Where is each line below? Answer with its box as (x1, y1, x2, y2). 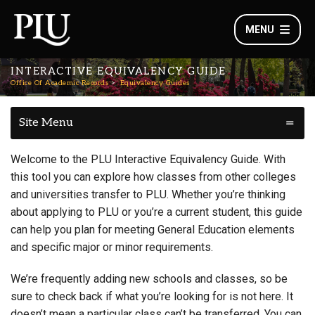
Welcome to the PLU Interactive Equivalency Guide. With (11, 153, 285, 166)
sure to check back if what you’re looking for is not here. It (11, 290, 293, 303)
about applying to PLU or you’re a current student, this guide (11, 205, 302, 219)
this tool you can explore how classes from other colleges (11, 170, 296, 184)
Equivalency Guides (120, 79, 190, 87)
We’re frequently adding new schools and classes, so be (11, 272, 288, 285)
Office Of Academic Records (11, 79, 108, 87)
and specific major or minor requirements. (11, 240, 213, 254)
